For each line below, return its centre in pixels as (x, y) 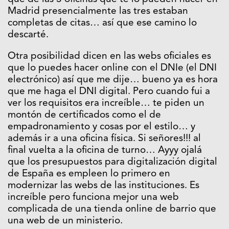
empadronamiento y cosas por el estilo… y (101, 127)
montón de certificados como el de (84, 115)
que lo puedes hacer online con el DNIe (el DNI (112, 68)
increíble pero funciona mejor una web (93, 197)
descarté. (28, 35)
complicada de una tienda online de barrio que (112, 209)
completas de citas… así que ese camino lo (102, 23)
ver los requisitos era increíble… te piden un (106, 103)
